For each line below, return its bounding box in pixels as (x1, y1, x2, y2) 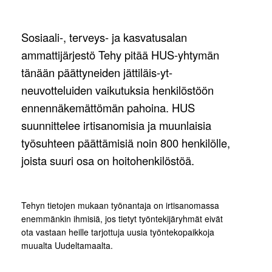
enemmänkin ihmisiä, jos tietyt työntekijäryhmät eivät (21, 212, 223, 225)
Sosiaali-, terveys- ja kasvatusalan (21, 29, 187, 46)
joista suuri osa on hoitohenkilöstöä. (21, 152, 194, 169)
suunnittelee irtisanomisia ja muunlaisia (21, 117, 211, 134)
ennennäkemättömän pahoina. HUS (21, 100, 195, 116)
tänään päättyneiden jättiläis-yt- (21, 64, 172, 81)
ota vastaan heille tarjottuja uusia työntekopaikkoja (21, 226, 214, 239)
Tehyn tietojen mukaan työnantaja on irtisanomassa (21, 199, 219, 212)
